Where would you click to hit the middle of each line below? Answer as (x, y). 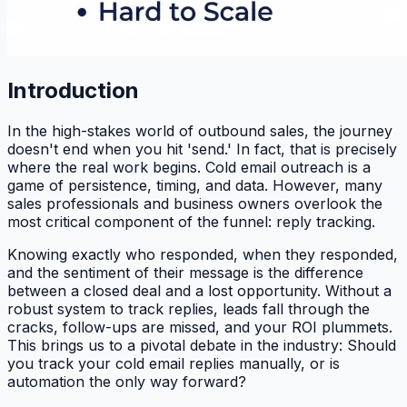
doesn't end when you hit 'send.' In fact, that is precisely (202, 149)
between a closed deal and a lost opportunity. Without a (199, 290)
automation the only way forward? (127, 381)
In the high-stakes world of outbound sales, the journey (200, 130)
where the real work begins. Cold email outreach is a (189, 167)
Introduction (73, 90)
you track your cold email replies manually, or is (174, 363)
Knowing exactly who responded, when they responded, (203, 254)
